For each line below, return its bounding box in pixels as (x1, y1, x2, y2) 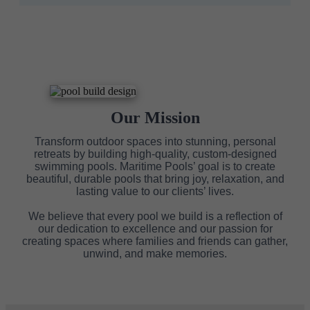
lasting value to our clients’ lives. (76, 185, 234, 198)
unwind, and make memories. (83, 248, 227, 260)
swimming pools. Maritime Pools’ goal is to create (35, 161, 275, 173)
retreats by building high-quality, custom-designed (33, 148, 277, 161)
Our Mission (110, 109, 200, 127)
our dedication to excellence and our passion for (37, 223, 273, 235)
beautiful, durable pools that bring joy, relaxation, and (26, 173, 284, 185)
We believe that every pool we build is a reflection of (28, 210, 282, 223)
